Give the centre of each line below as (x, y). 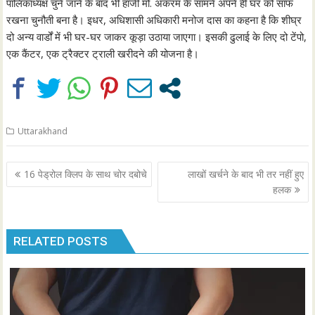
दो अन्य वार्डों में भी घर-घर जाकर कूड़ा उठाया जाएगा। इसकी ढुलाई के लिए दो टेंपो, (157, 36)
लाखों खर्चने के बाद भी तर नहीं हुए (245, 174)
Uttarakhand (43, 131)
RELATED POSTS (61, 241)
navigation (45, 189)
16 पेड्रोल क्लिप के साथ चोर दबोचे (86, 174)
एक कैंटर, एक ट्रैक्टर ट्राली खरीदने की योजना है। (103, 53)
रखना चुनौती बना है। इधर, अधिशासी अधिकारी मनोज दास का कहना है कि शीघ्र (154, 19)
